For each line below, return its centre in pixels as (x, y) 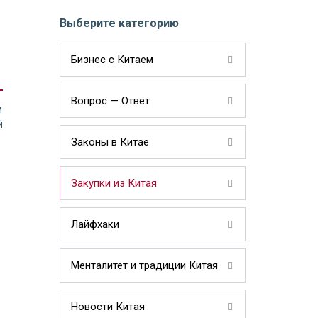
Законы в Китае (110, 142)
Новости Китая (108, 307)
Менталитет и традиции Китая (144, 265)
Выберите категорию (119, 23)
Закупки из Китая (114, 183)
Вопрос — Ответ (110, 101)
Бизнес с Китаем (112, 60)
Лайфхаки (95, 224)
